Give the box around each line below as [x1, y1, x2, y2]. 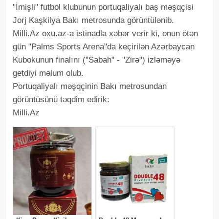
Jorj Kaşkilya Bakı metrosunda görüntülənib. [13, 16, 174, 25]
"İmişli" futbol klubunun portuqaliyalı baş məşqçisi [13, 2, 194, 12]
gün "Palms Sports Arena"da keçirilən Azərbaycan [13, 42, 195, 52]
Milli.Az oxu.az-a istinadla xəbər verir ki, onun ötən [13, 29, 198, 39]
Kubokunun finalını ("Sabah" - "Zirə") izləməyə [13, 55, 180, 65]
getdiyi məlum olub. [13, 68, 84, 78]
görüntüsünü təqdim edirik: [13, 95, 109, 105]
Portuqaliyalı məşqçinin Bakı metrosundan [13, 82, 167, 91]
